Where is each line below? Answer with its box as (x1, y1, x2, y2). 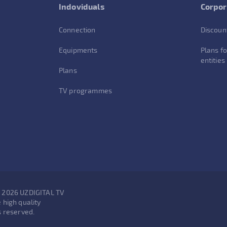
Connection (59, 25, 96, 34)
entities (200, 56, 225, 64)
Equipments (59, 46, 98, 54)
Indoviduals (59, 2, 104, 11)
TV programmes (59, 86, 112, 95)
